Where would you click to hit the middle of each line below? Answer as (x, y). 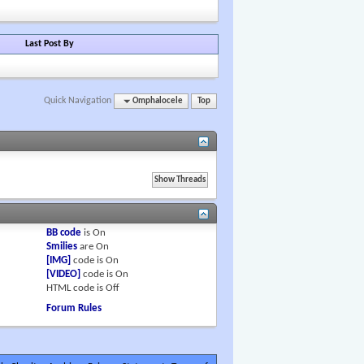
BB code (64, 232)
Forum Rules (74, 308)
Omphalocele (157, 101)
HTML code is (76, 288)
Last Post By (49, 43)
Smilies (62, 246)
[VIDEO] (64, 274)
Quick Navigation (78, 100)
